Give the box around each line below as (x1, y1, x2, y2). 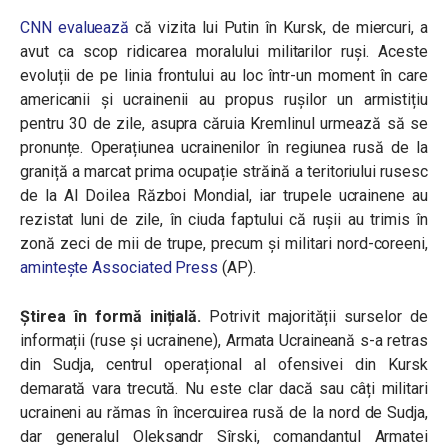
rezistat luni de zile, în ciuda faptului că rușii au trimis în (20, 210, 428, 229)
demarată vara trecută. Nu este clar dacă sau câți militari (20, 379, 428, 398)
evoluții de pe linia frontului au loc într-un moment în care (20, 66, 428, 85)
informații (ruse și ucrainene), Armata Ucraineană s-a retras (20, 331, 428, 350)
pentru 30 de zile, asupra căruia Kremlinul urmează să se (20, 114, 428, 133)
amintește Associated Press (20, 258, 219, 277)
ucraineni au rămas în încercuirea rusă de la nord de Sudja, (20, 403, 428, 422)
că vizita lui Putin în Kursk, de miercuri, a (129, 18, 428, 37)
